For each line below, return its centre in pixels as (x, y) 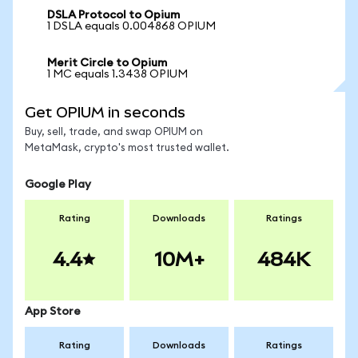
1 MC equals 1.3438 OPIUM (117, 74)
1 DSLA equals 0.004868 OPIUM (131, 26)
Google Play (58, 185)
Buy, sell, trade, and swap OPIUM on (114, 132)
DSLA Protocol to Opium (113, 15)
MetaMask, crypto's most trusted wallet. (127, 148)
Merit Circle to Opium (107, 63)
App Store (53, 312)
